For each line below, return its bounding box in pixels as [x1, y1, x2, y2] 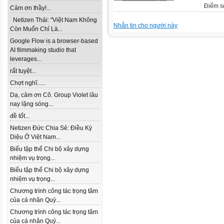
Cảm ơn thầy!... [10, 4, 51, 11]
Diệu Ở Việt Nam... [10, 133, 60, 140]
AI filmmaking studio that [10, 46, 76, 53]
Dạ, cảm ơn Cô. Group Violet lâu [10, 91, 98, 98]
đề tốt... [10, 112, 29, 119]
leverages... [10, 55, 41, 62]
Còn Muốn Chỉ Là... [10, 25, 62, 32]
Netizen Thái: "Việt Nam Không [10, 16, 97, 23]
